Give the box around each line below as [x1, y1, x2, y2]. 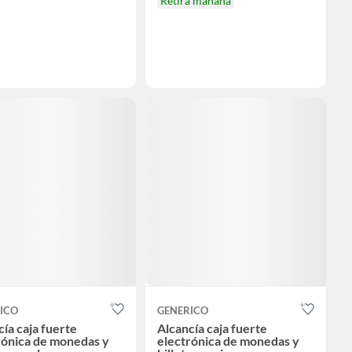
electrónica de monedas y [157, 332, 299, 348]
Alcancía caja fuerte [157, 320, 267, 335]
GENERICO [157, 303, 208, 317]
